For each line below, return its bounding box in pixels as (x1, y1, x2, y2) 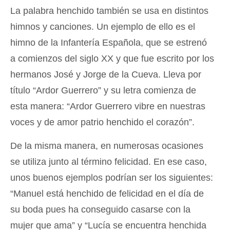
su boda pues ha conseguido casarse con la (10, 204, 190, 215)
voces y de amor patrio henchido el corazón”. (10, 117, 195, 127)
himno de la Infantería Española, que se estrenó (10, 37, 207, 48)
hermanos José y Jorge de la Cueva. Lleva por (10, 69, 201, 80)
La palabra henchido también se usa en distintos (10, 6, 208, 16)
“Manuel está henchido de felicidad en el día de (10, 188, 204, 199)
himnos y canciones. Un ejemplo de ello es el (10, 22, 195, 32)
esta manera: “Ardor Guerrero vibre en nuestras (10, 101, 205, 111)
